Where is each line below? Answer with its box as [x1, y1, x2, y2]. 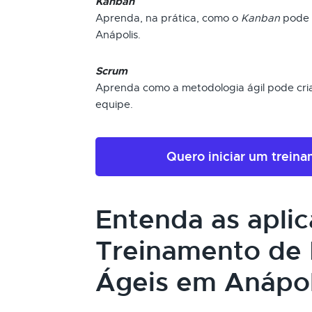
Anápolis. [95, 29, 141, 41]
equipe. [95, 98, 133, 111]
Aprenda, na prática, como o [95, 12, 241, 24]
